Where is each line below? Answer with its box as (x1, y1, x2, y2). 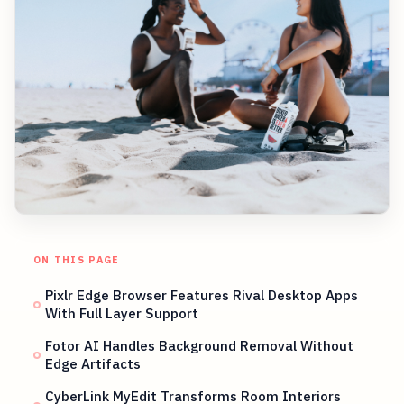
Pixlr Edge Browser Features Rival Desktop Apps (45, 285, 359, 304)
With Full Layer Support (45, 303, 199, 322)
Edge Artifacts (45, 353, 142, 372)
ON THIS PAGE (32, 252, 120, 266)
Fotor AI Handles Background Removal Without (45, 335, 354, 354)
